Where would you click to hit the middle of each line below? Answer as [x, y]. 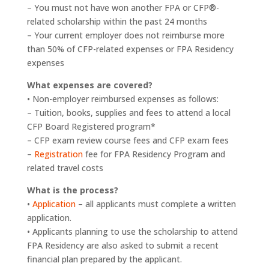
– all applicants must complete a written [156, 204]
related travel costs [65, 168]
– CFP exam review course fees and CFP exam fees [128, 140]
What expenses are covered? [89, 85]
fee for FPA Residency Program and [154, 154]
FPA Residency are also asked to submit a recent [122, 245]
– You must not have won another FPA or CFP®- [123, 8]
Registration [58, 154]
